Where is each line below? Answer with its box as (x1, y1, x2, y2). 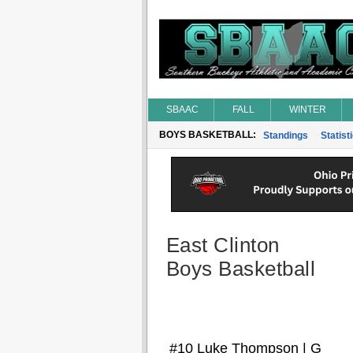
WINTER (288, 104, 326, 115)
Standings (262, 130, 308, 141)
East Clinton (165, 233, 280, 257)
